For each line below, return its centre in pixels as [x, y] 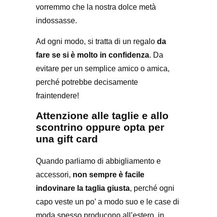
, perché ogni [152, 188]
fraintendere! [57, 96]
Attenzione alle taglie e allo [102, 116]
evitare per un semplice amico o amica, [103, 69]
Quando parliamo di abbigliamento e [98, 161]
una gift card [67, 139]
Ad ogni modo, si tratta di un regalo [96, 41]
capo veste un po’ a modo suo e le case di [108, 202]
